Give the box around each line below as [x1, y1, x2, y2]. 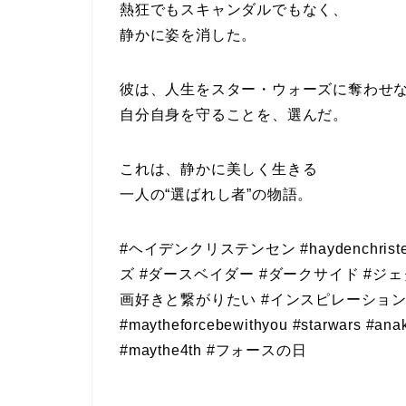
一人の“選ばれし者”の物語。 [120, 187, 314, 203]
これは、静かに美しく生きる [120, 161, 318, 178]
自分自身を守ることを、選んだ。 [120, 107, 348, 123]
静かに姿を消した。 [120, 27, 257, 43]
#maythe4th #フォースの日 [120, 343, 307, 359]
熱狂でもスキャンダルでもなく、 [120, 2, 348, 18]
